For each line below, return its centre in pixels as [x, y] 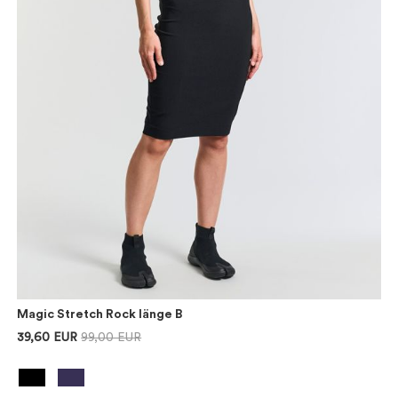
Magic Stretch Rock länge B [100, 315]
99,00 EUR [111, 338]
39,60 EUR [48, 338]
